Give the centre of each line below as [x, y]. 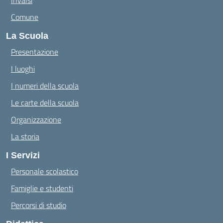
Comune [25, 17]
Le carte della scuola [45, 103]
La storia [25, 137]
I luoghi [23, 69]
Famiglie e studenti [42, 188]
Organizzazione [36, 120]
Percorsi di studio [39, 205]
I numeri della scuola [45, 86]
